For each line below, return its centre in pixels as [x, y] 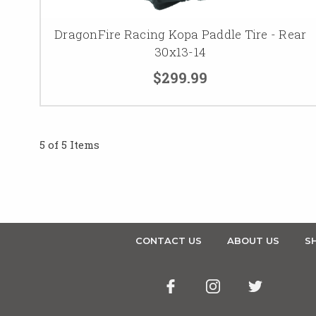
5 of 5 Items [69, 144]
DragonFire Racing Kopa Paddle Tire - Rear [181, 34]
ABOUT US [253, 240]
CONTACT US [168, 240]
